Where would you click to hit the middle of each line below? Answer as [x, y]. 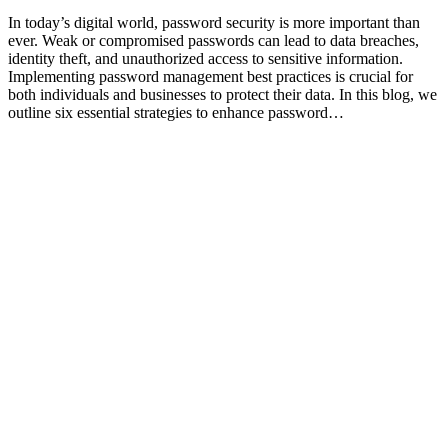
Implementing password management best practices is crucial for [210, 76]
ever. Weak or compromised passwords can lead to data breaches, [213, 40]
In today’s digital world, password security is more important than [214, 22]
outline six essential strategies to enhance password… [176, 112]
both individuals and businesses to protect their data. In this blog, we [222, 94]
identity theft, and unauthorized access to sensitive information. [205, 58]
